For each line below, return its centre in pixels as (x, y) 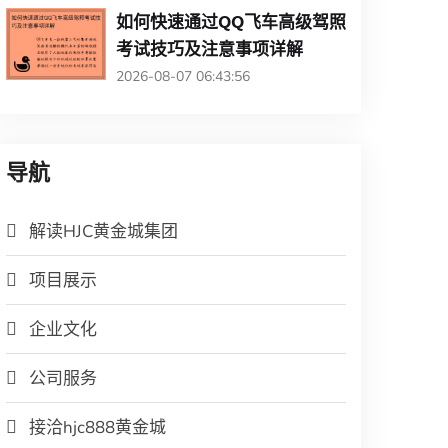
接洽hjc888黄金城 (97, 427)
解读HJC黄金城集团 (103, 231)
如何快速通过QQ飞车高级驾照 (231, 21)
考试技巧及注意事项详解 (209, 48)
